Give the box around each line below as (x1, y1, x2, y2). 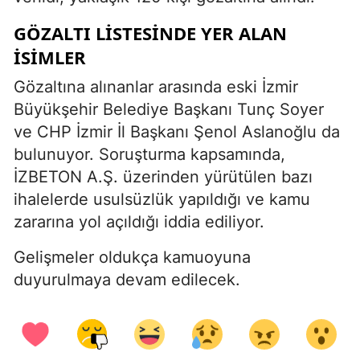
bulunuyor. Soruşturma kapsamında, (14, 144, 285, 164)
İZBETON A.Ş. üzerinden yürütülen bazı (14, 166, 313, 186)
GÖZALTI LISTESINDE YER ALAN (14, 20, 287, 45)
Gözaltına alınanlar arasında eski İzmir (14, 76, 298, 96)
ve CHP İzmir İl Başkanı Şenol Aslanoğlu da (14, 121, 340, 141)
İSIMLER (14, 44, 86, 69)
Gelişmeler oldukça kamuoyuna (14, 247, 251, 267)
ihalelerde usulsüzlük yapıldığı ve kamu (14, 189, 310, 209)
